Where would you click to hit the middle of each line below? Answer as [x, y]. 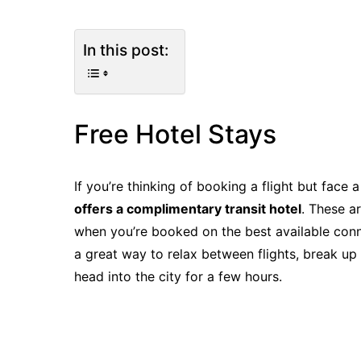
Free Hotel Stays [175, 134]
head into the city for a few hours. [178, 276]
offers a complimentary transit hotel [188, 209]
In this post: [126, 50]
